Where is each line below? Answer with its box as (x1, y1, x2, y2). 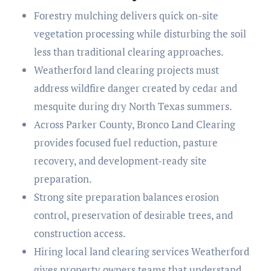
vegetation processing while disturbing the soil (33, 26, 246, 41)
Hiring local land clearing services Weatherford (33, 244, 249, 258)
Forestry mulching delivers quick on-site (33, 8, 218, 22)
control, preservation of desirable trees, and (33, 207, 233, 222)
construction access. (33, 226, 126, 240)
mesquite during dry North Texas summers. (33, 99, 232, 113)
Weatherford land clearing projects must (33, 62, 219, 77)
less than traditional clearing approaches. (33, 44, 224, 59)
